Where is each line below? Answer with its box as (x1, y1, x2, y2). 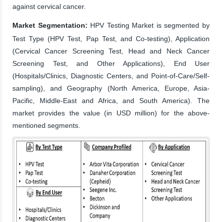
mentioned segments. (12, 121, 80, 129)
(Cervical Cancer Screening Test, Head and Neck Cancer (12, 47, 210, 55)
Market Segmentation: (12, 21, 88, 29)
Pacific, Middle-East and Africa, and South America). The (12, 96, 210, 105)
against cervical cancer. (12, 2, 86, 10)
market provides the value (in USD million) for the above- (12, 109, 210, 117)
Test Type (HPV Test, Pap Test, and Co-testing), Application (12, 34, 210, 43)
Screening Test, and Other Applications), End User (12, 59, 210, 67)
